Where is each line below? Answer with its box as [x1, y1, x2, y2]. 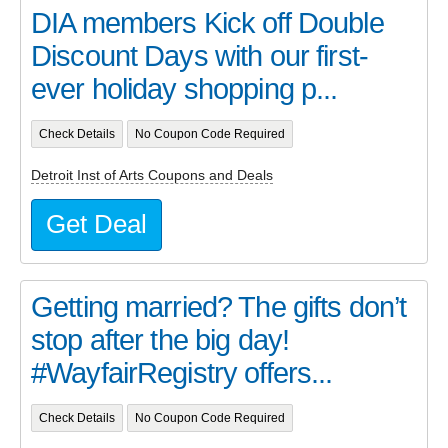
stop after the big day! [31, 324, 290, 357]
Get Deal [46, 210, 147, 239]
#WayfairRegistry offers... [31, 357, 333, 390]
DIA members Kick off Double [31, 7, 384, 40]
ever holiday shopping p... [31, 73, 338, 106]
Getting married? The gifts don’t [31, 291, 407, 324]
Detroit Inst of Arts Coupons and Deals [31, 166, 273, 183]
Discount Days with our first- [31, 40, 368, 73]
